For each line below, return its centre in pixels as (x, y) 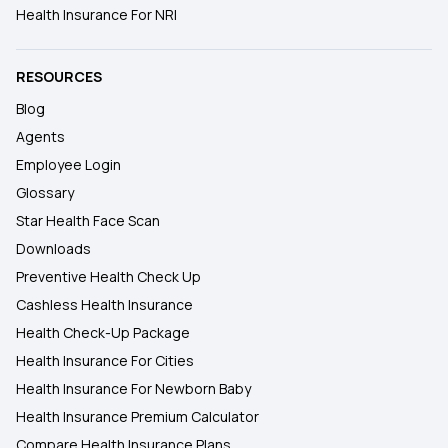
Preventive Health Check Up (108, 276)
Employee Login (68, 164)
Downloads (53, 248)
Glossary (45, 192)
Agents (40, 136)
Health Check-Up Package (103, 332)
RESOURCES (59, 76)
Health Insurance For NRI (96, 14)
